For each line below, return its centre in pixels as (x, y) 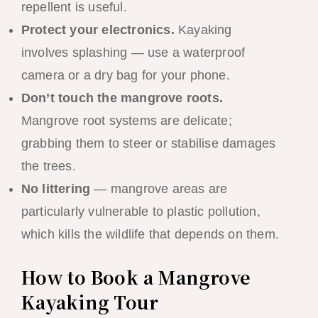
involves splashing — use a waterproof (133, 52)
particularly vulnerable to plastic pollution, (141, 211)
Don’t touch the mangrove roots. (122, 98)
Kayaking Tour (89, 301)
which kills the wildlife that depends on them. (150, 234)
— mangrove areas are (159, 188)
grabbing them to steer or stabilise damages (148, 143)
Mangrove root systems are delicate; (126, 120)
